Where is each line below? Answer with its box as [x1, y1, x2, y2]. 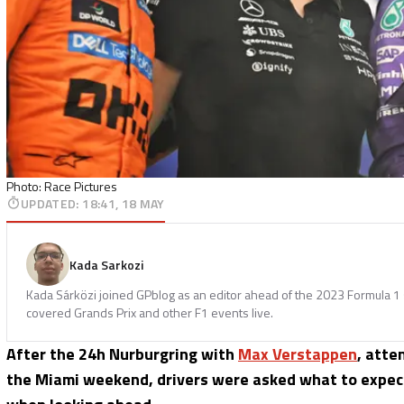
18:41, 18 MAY [82, 193, 165, 213]
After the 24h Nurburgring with [6, 341, 238, 366]
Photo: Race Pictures [6, 176, 117, 196]
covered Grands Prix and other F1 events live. [26, 302, 273, 322]
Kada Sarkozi [69, 254, 143, 274]
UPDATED [21, 193, 77, 213]
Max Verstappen [238, 341, 357, 366]
